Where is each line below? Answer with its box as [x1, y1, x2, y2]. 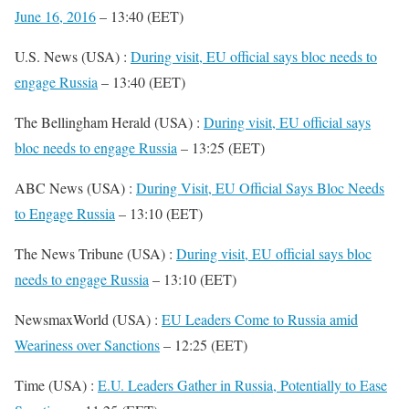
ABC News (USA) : [15, 178, 136, 197]
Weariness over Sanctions [15, 335, 160, 354]
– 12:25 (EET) [160, 335, 247, 354]
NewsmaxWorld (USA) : [15, 309, 162, 329]
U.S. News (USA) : [15, 47, 131, 66]
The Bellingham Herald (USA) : [15, 112, 204, 131]
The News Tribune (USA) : [15, 244, 176, 263]
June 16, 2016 [15, 6, 96, 26]
